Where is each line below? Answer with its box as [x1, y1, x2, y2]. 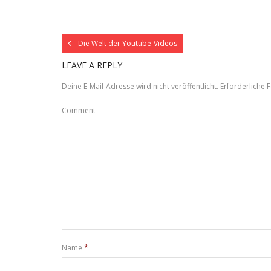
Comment [62, 105, 96, 116]
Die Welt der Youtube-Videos [78, 38, 177, 48]
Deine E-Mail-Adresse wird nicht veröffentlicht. [62, 80, 218, 91]
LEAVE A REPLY [62, 59, 122, 71]
